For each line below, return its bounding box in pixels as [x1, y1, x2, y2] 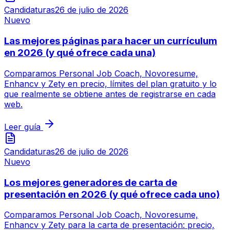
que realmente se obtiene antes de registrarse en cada [4, 88, 216, 99]
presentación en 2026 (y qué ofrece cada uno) [4, 188, 220, 200]
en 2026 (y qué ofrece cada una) [4, 47, 156, 59]
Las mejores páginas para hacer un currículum [4, 35, 217, 47]
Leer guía [4, 121, 41, 132]
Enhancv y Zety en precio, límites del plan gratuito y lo [4, 78, 217, 89]
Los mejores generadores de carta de [4, 176, 177, 188]
